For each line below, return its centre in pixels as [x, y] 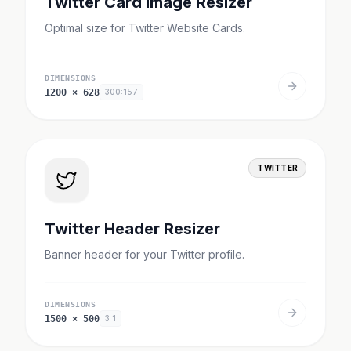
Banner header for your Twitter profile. [145, 254]
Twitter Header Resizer [132, 229]
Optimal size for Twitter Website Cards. [145, 28]
